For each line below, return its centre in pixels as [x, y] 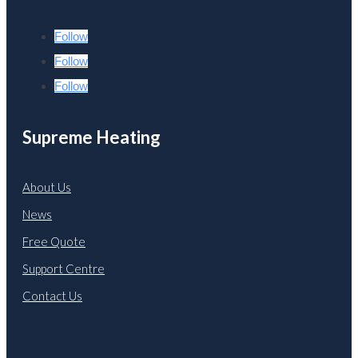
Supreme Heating [91, 137]
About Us [47, 187]
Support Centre [64, 269]
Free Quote [54, 242]
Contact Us [52, 296]
